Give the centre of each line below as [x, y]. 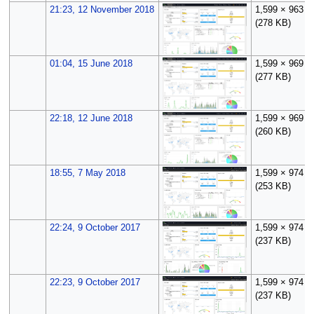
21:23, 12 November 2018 [102, 10]
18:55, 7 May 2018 [87, 173]
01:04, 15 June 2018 [91, 64]
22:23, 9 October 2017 [95, 283]
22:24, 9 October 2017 [95, 228]
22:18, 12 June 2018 [91, 119]
